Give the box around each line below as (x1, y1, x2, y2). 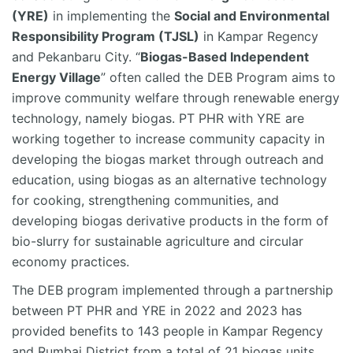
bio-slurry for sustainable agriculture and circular (12, 233, 303, 250)
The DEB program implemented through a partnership (12, 282, 333, 299)
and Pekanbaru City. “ (12, 49, 140, 65)
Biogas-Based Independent (140, 49, 309, 65)
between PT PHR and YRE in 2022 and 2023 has (12, 303, 302, 319)
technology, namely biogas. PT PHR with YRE (12, 110, 285, 127)
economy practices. (12, 254, 129, 270)
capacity (259, 131, 310, 147)
